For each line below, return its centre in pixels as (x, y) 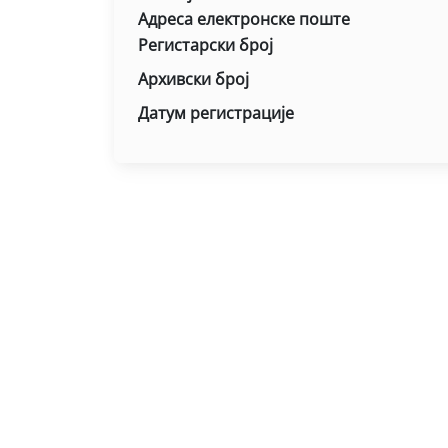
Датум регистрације (216, 113)
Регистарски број (205, 45)
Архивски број (193, 79)
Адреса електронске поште (244, 19)
